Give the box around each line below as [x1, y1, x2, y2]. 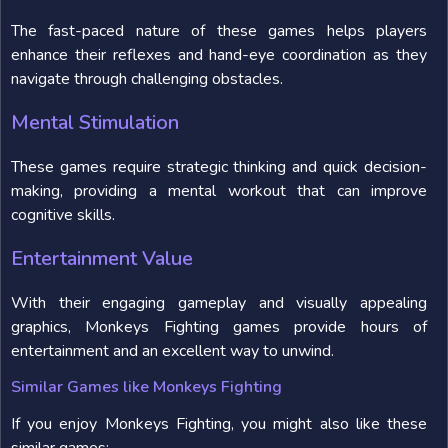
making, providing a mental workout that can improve [11, 180, 427, 202]
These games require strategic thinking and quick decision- [11, 156, 427, 178]
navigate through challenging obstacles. [11, 68, 283, 90]
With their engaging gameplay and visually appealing [11, 292, 427, 314]
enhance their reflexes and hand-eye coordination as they [11, 44, 427, 66]
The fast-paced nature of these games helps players [11, 20, 427, 42]
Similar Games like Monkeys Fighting [11, 376, 282, 398]
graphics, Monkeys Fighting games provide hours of [11, 316, 427, 338]
